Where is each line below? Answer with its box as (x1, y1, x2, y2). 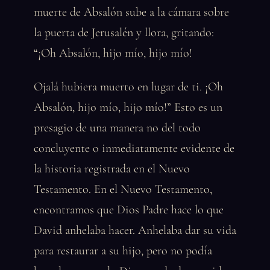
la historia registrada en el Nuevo (34, 162, 190, 176)
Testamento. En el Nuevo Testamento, (34, 182, 212, 196)
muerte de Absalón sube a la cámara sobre (34, 5, 229, 19)
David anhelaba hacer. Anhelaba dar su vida (34, 223, 236, 237)
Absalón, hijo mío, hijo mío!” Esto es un (34, 100, 222, 115)
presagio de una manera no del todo (34, 121, 201, 135)
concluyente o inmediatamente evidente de (34, 141, 234, 155)
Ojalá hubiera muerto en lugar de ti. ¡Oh (34, 80, 223, 94)
